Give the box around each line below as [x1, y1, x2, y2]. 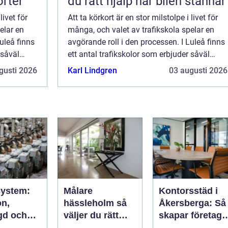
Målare [64, 186, 93, 196]
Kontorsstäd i [159, 186, 218, 196]
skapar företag [159, 210, 222, 221]
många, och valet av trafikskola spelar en [68, 25, 214, 35]
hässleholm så [64, 198, 117, 209]
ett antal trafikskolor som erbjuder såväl [68, 49, 210, 60]
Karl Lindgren [68, 66, 117, 76]
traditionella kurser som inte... [68, 62, 174, 72]
